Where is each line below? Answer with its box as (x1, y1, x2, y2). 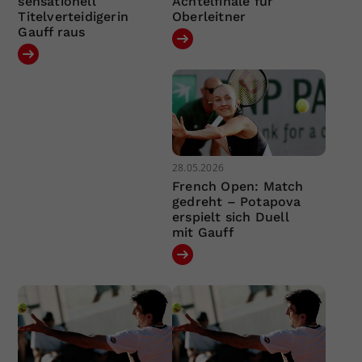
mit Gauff (171, 225, 234, 241)
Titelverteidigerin (18, 8, 129, 24)
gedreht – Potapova (171, 194, 301, 210)
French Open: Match (171, 179, 304, 195)
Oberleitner (171, 8, 246, 24)
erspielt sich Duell (171, 209, 289, 225)
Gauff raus (18, 23, 86, 40)
